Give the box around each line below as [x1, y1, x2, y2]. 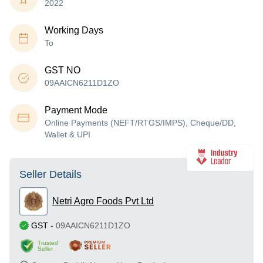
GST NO [45, 65, 80, 75]
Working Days [45, 25, 103, 35]
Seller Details [19, 168, 82, 180]
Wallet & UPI [45, 130, 90, 139]
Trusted [38, 240, 58, 246]
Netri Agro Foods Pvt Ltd [52, 196, 154, 206]
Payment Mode [45, 105, 107, 115]
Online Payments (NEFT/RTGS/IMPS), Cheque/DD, [45, 118, 236, 127]
